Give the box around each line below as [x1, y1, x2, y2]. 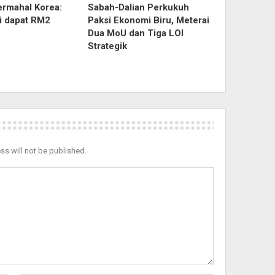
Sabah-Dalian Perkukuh [87, 1, 189, 13]
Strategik [87, 40, 127, 52]
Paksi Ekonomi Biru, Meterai [87, 14, 209, 26]
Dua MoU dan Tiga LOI [87, 27, 184, 39]
